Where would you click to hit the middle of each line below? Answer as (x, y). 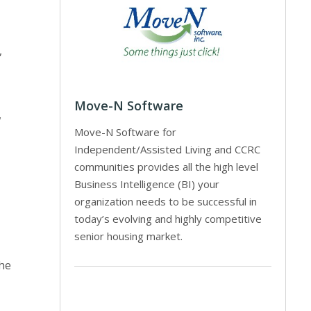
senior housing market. (129, 236)
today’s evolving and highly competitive (168, 218)
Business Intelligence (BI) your (147, 184)
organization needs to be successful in (166, 201)
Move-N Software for (126, 132)
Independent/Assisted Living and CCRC (168, 149)
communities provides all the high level (167, 166)
